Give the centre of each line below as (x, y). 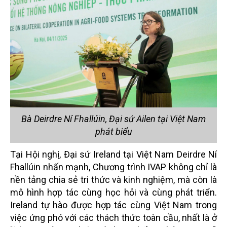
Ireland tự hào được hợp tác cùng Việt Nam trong (113, 205)
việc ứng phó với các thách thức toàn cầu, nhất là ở (113, 217)
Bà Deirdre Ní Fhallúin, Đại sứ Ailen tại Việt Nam (113, 119)
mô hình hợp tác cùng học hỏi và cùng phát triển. (113, 192)
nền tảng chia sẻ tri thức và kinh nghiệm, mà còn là (113, 179)
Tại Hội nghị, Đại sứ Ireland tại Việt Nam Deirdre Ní (113, 154)
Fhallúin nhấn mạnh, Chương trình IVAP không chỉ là (113, 167)
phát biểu (113, 131)
